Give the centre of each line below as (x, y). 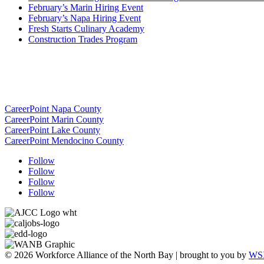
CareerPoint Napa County (53, 109)
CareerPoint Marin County (54, 120)
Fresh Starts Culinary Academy (86, 28)
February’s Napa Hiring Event (85, 18)
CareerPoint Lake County (52, 130)
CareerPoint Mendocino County (64, 141)
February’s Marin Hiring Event (86, 7)
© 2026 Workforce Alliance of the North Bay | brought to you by (127, 255)
